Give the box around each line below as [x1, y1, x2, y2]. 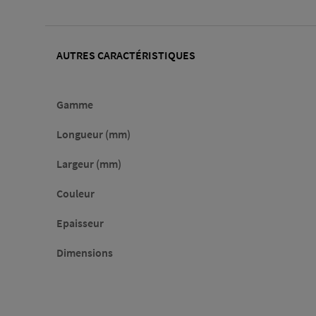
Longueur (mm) [56, 127, 130, 142]
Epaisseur [56, 216, 104, 231]
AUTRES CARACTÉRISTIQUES [56, 48, 195, 63]
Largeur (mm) [56, 157, 121, 171]
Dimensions [56, 245, 113, 260]
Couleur [56, 186, 95, 201]
